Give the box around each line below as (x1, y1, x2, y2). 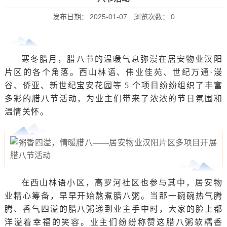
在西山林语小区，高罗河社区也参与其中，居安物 (21, 178, 223, 187)
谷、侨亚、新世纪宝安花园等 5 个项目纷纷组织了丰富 (4, 81, 223, 90)
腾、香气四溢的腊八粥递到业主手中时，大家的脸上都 (4, 205, 223, 214)
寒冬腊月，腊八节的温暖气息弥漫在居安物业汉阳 (21, 54, 223, 63)
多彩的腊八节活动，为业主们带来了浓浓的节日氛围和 (4, 94, 223, 103)
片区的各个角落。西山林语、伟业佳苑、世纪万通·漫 (4, 67, 223, 77)
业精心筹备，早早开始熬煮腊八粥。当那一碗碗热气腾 (4, 192, 223, 201)
